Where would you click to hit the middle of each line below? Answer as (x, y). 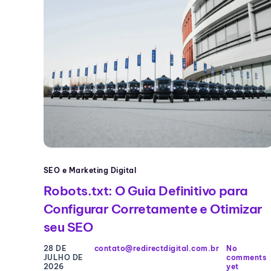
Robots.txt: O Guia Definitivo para (146, 191)
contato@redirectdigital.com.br (157, 249)
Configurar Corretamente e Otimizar (153, 209)
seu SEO (68, 227)
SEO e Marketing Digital (90, 171)
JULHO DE (64, 258)
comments (246, 258)
